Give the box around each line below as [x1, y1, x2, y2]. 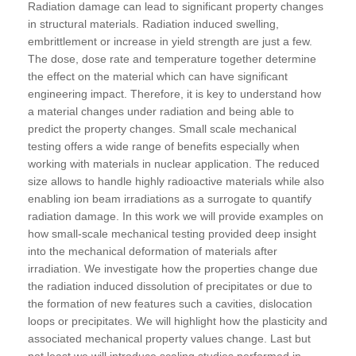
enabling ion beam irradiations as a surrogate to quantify [28, 192, 311, 205]
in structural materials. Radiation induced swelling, [28, 17, 279, 30]
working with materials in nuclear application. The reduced [28, 157, 319, 170]
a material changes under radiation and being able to [28, 104, 294, 118]
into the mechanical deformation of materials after [28, 244, 277, 257]
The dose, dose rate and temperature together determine [28, 52, 316, 65]
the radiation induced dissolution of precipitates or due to [28, 279, 312, 292]
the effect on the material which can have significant [28, 69, 288, 83]
